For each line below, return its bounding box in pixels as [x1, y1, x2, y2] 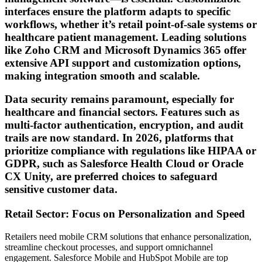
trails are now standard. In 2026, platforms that [5, 132, 233, 144]
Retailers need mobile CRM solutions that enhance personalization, [5, 232, 251, 242]
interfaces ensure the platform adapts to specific [5, 5, 230, 18]
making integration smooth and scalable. [5, 69, 200, 82]
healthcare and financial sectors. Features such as [5, 106, 239, 119]
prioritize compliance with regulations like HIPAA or [5, 144, 256, 157]
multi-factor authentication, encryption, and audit [5, 119, 243, 132]
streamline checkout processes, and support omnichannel [5, 242, 213, 253]
